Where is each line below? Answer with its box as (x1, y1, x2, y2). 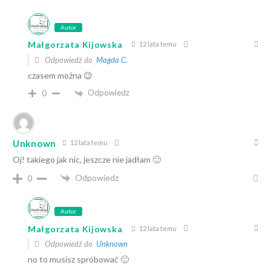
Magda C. (96, 54, 128, 65)
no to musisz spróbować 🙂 (28, 254, 129, 265)
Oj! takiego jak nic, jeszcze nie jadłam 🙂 (13, 154, 161, 165)
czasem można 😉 (28, 70, 93, 80)
